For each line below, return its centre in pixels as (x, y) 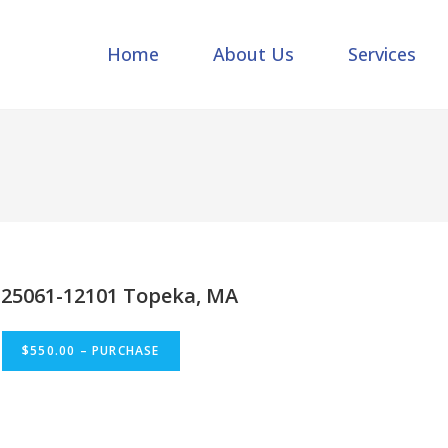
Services (382, 54)
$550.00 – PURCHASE (91, 350)
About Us (254, 54)
